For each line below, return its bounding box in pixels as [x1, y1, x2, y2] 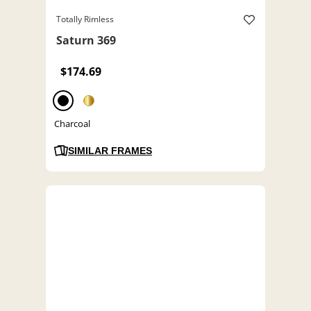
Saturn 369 [56, 33, 116, 49]
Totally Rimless [56, 13, 114, 26]
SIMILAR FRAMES [68, 145, 152, 157]
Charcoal [54, 117, 90, 131]
